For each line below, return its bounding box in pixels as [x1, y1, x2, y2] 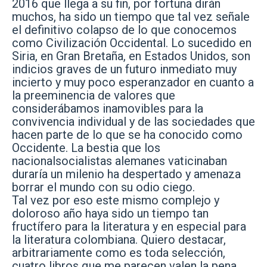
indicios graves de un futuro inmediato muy [12, 62, 237, 76]
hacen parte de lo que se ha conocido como [12, 128, 243, 142]
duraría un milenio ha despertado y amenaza [12, 167, 241, 181]
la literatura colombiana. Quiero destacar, [12, 232, 226, 247]
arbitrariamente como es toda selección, [12, 246, 225, 260]
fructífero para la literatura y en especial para [12, 219, 246, 234]
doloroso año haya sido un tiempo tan [12, 206, 209, 221]
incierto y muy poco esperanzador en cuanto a [12, 75, 254, 89]
